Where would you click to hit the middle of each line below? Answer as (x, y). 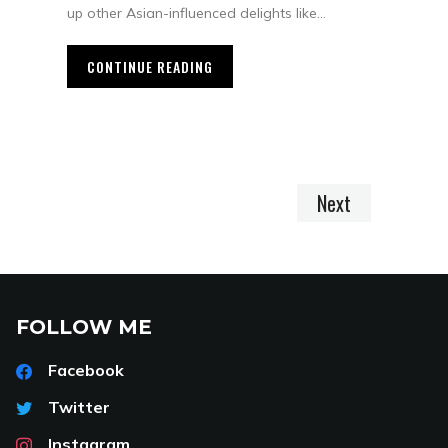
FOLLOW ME (84, 327)
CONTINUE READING (150, 67)
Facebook (86, 370)
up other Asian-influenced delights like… (196, 13)
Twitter (79, 407)
